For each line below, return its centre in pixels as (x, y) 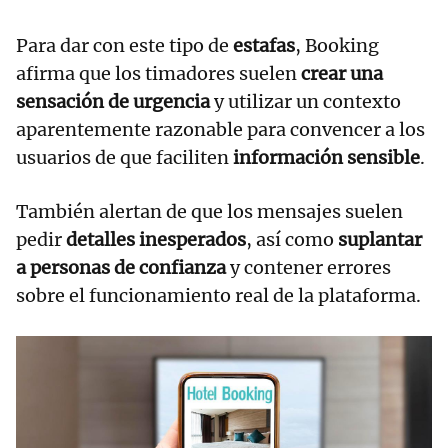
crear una (342, 73)
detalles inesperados (156, 239)
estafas (264, 45)
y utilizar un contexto (305, 101)
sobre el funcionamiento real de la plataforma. (218, 295)
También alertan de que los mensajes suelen (209, 211)
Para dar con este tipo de (124, 45)
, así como (292, 239)
